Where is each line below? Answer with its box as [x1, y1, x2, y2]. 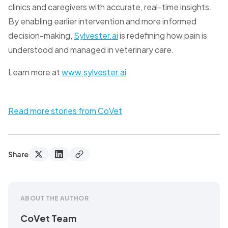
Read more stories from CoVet [8, 105, 122, 117]
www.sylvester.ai [62, 67, 126, 78]
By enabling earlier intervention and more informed [8, 16, 196, 27]
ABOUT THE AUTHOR [20, 194, 89, 203]
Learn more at [8, 67, 62, 78]
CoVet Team [20, 212, 76, 224]
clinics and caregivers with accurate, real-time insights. [8, 2, 212, 13]
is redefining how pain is [118, 30, 207, 41]
